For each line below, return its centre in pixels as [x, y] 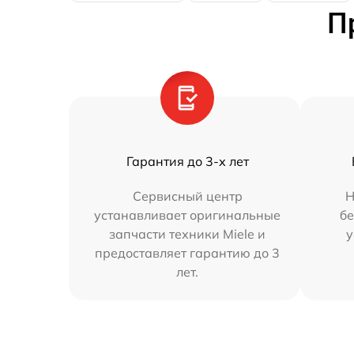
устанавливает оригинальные [188, 215]
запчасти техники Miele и [188, 234]
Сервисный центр [187, 196]
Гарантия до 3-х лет [187, 161]
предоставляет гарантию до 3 [188, 253]
